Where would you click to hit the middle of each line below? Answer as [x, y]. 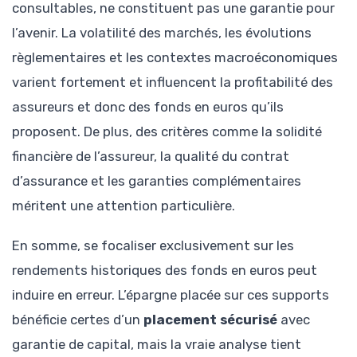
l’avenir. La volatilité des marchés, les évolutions [162, 32]
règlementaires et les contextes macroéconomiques [175, 57]
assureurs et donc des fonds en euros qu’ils [148, 106]
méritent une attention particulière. [124, 205]
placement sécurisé [210, 319]
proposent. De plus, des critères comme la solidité [167, 131]
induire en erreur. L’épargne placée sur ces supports [171, 294]
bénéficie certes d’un [78, 319]
